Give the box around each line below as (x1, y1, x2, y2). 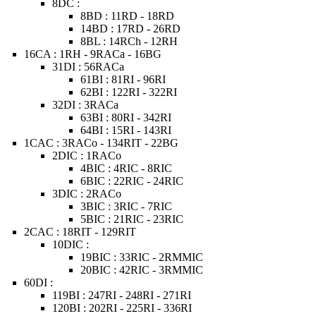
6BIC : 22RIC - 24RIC (80, 175, 184, 187)
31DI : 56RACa (52, 61, 125, 73)
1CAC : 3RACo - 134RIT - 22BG (24, 137, 179, 149)
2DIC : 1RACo (52, 150, 122, 162)
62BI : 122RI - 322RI (80, 86, 178, 98)
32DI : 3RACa (52, 99, 119, 111)
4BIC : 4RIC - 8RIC (80, 162, 173, 174)
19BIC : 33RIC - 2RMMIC (80, 251, 204, 263)
